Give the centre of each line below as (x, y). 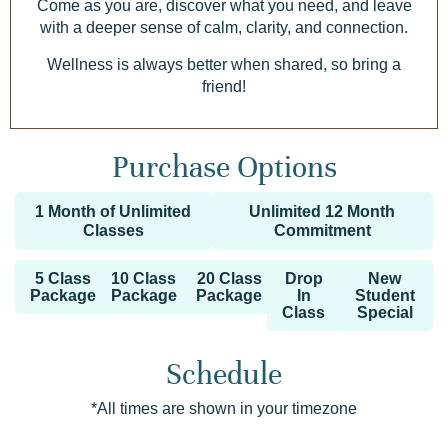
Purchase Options (224, 168)
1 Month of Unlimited (113, 212)
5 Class (63, 279)
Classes (113, 231)
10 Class (144, 279)
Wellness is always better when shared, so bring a (224, 65)
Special (384, 313)
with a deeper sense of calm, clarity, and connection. (224, 28)
